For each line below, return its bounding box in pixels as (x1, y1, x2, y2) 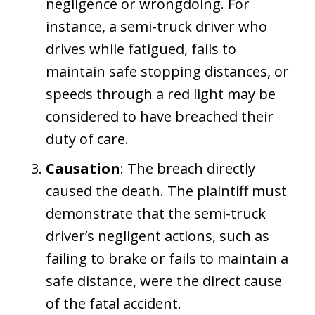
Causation (46, 158, 120, 178)
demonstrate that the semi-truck (46, 203, 266, 223)
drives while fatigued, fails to (46, 39, 236, 58)
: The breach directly (120, 158, 255, 178)
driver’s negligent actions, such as (46, 226, 269, 245)
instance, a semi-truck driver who (46, 16, 267, 36)
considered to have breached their (46, 106, 274, 126)
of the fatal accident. (46, 293, 181, 313)
